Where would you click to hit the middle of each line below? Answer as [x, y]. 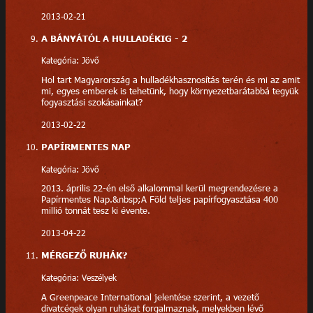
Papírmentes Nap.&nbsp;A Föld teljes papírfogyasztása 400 [159, 199]
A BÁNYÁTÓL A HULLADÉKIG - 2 [114, 38]
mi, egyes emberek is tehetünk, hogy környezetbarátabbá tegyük [169, 91]
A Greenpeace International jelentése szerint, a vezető [150, 297]
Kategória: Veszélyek [79, 277]
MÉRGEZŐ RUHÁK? [84, 255]
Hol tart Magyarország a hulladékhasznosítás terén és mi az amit [170, 80]
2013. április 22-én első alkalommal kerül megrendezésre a [159, 188]
